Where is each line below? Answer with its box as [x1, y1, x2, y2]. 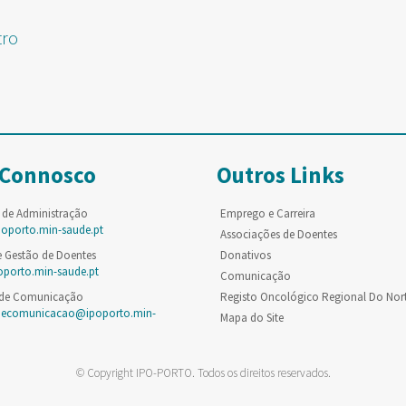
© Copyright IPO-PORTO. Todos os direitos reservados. [75, 365, 331, 381]
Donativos [219, 247, 271, 263]
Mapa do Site [219, 310, 284, 325]
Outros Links [217, 160, 344, 189]
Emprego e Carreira [219, 206, 315, 221]
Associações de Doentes [219, 227, 337, 242]
